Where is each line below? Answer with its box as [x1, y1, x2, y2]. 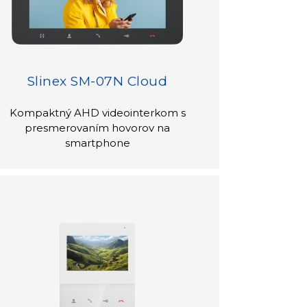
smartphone [64, 136, 130, 149]
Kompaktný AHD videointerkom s [9, 106, 186, 119]
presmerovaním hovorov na [25, 121, 171, 134]
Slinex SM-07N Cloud [27, 73, 168, 89]
